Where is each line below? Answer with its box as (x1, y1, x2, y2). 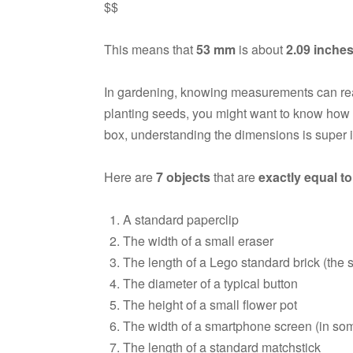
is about (236, 39, 286, 58)
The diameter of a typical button (123, 273, 298, 292)
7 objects (156, 167, 210, 186)
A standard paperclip (123, 210, 239, 229)
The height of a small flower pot (123, 295, 297, 314)
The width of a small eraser (123, 231, 273, 250)
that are (210, 167, 258, 186)
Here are (104, 167, 156, 186)
